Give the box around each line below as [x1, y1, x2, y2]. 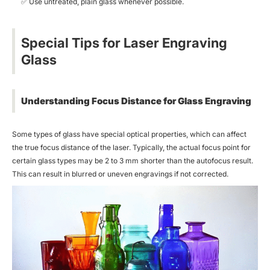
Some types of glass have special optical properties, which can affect [12, 129, 246, 139]
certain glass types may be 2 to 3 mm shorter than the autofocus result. [12, 155, 253, 165]
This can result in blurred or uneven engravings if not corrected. [12, 169, 228, 178]
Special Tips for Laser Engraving [21, 34, 227, 51]
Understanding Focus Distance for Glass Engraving [21, 95, 251, 107]
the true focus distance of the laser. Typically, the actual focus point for [12, 142, 251, 152]
